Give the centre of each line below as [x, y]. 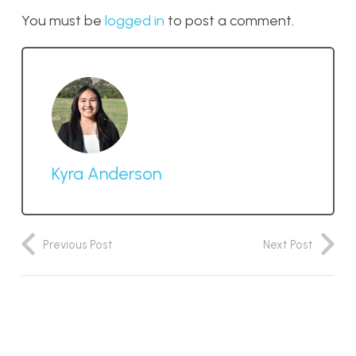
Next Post [288, 244]
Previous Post [78, 244]
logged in [135, 21]
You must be [63, 21]
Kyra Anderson [106, 173]
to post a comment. [229, 21]
